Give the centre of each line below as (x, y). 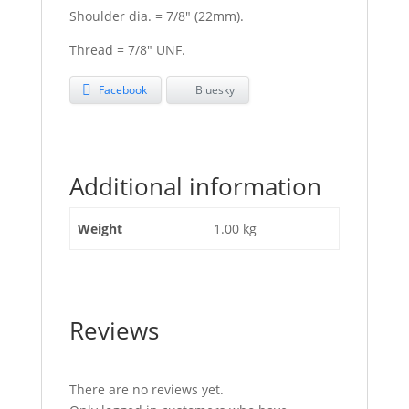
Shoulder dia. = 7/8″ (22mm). (156, 16)
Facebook (122, 89)
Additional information (195, 186)
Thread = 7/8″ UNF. (127, 50)
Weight (100, 228)
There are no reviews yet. (146, 389)
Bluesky (215, 89)
